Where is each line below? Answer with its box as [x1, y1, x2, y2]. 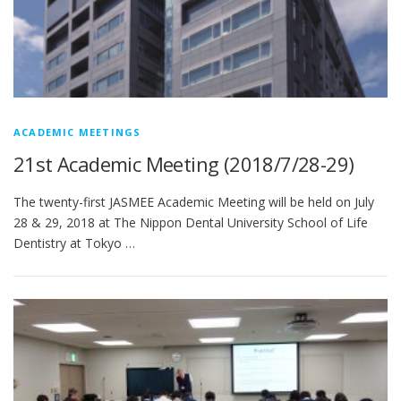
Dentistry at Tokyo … [13, 234, 135, 252]
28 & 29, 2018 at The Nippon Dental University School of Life [13, 213, 368, 231]
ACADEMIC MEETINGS [13, 125, 141, 140]
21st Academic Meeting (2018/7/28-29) [13, 150, 354, 178]
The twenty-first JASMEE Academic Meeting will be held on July [13, 192, 374, 210]
